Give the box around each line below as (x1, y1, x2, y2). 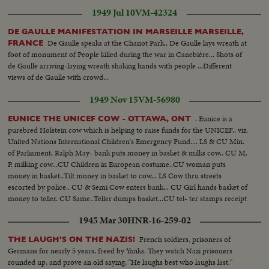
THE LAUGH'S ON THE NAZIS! (8, 234, 136, 244)
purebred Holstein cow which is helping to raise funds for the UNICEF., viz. (8, 124, 249, 136)
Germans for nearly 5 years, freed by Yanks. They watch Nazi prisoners (8, 244, 233, 256)
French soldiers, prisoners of (139, 233, 231, 245)
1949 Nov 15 (89, 92, 138, 106)
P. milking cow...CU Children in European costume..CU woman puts (8, 158, 226, 170)
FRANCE (8, 38, 44, 47)
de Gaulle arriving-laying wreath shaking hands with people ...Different (8, 59, 232, 71)
